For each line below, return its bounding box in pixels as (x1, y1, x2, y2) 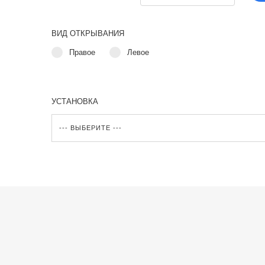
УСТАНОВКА (51, 97, 98, 106)
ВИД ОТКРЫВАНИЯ (51, 29, 124, 38)
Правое (69, 48, 95, 57)
